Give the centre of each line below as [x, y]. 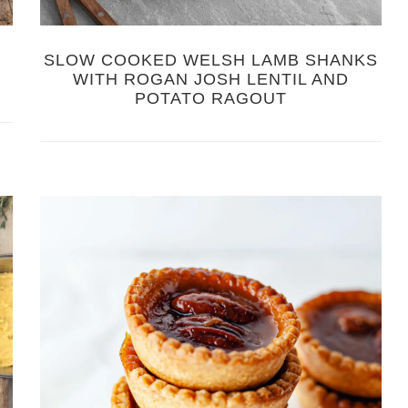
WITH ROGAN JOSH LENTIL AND [211, 79]
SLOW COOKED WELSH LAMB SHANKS [211, 60]
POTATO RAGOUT [211, 98]
